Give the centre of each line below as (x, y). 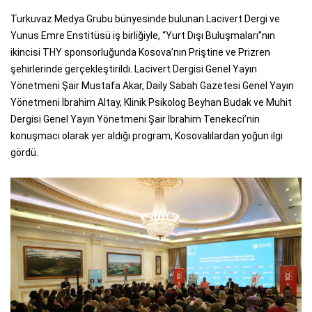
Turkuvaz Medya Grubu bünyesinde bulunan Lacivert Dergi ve (145, 19)
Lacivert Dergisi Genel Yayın (196, 69)
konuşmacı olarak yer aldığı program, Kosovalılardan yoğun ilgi (147, 136)
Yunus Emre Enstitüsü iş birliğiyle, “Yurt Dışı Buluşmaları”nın (143, 36)
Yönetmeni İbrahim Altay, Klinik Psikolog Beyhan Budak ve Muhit (151, 103)
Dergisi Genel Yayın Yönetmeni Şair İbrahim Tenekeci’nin (135, 119)
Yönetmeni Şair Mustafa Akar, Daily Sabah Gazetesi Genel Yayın (152, 86)
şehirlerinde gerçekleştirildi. (72, 69)
